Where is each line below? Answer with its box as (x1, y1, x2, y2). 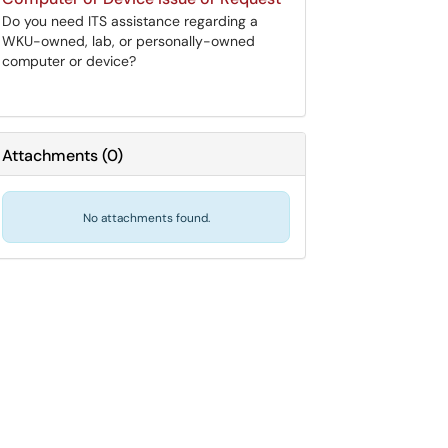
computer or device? (2, 52, 136, 70)
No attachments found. (82, 210, 210, 226)
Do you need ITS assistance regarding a (2, 12, 258, 30)
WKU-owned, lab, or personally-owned (2, 32, 255, 50)
